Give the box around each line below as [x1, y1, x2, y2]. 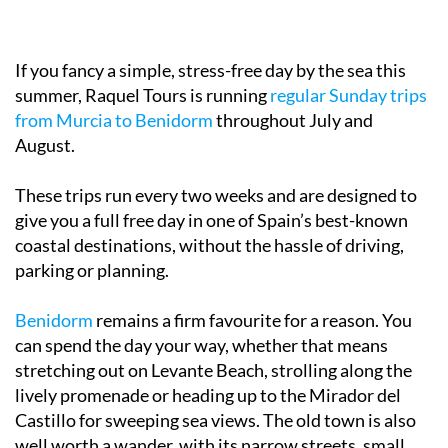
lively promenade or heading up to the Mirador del [15, 383, 401, 406]
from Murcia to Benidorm [15, 108, 213, 131]
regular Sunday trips [270, 83, 427, 106]
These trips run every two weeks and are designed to [15, 183, 417, 206]
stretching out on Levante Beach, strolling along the [15, 358, 412, 381]
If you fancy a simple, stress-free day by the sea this [15, 58, 406, 81]
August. [15, 133, 75, 156]
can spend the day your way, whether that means [15, 333, 388, 356]
